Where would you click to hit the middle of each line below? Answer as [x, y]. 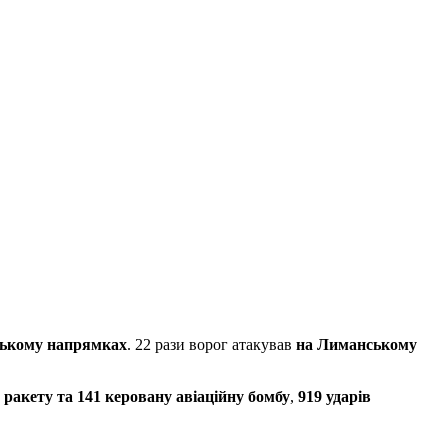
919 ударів [334, 396]
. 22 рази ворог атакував [211, 344]
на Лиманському [356, 344]
